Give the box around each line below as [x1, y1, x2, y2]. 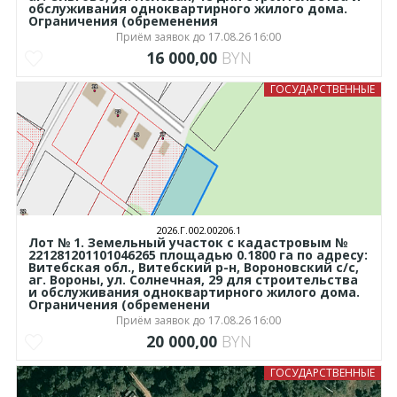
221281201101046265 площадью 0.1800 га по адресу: [27, 246, 368, 264]
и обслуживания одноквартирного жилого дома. [27, 284, 360, 301]
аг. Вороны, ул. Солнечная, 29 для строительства [27, 271, 358, 289]
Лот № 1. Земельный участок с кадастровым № [27, 234, 347, 252]
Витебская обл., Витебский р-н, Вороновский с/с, [27, 259, 359, 276]
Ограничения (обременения [27, 12, 218, 30]
